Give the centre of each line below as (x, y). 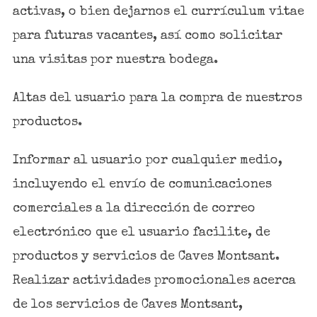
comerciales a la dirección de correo (134, 208)
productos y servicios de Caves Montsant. (146, 257)
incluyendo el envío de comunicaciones (142, 184)
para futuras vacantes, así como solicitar (147, 36)
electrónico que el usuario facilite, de (141, 232)
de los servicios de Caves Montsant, (127, 305)
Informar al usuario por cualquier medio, (147, 160)
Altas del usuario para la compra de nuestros (157, 98)
